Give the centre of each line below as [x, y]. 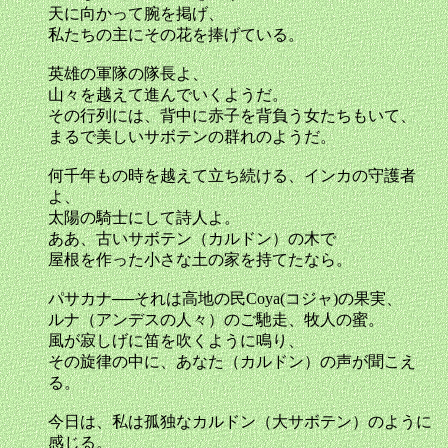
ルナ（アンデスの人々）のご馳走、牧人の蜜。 [216, 319]
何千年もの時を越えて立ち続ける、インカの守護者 [232, 175]
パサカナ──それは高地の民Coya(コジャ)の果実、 [225, 298]
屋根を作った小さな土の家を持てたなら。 [200, 259]
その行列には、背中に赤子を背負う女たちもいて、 [232, 115]
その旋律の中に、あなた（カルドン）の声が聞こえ [232, 361]
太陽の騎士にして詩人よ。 [144, 217]
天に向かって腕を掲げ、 [136, 13]
